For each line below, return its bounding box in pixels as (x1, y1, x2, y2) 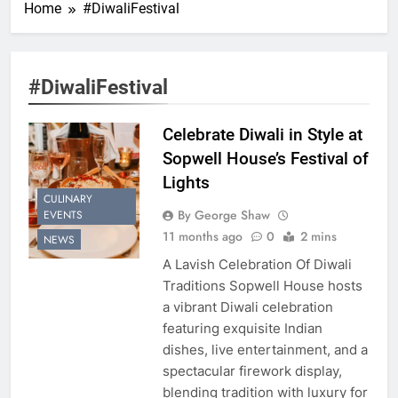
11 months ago (162, 227, 243, 245)
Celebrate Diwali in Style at (162, 123, 362, 145)
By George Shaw (177, 205, 270, 224)
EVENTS (44, 207, 83, 224)
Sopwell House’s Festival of (162, 147, 369, 169)
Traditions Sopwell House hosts (162, 276, 362, 294)
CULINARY (44, 191, 92, 208)
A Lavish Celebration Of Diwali (162, 255, 352, 273)
